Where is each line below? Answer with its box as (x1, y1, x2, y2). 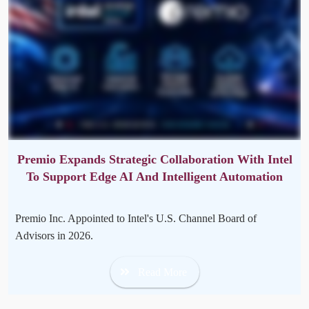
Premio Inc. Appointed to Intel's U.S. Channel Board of (15, 212, 257, 224)
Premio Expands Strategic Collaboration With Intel (17, 152, 292, 166)
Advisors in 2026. (15, 229, 96, 241)
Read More (137, 266, 187, 278)
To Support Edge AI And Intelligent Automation (26, 169, 283, 183)
